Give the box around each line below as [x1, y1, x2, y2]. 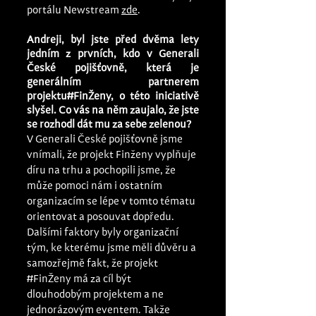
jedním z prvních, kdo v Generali [27, 49, 199, 60]
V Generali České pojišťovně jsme [27, 134, 185, 145]
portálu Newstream [27, 5, 121, 16]
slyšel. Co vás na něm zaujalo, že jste [27, 105, 199, 116]
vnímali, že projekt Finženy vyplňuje [27, 150, 198, 161]
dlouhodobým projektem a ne [27, 289, 166, 300]
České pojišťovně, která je [27, 63, 199, 74]
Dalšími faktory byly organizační [27, 227, 181, 238]
